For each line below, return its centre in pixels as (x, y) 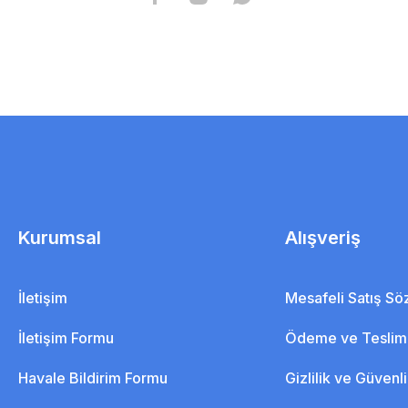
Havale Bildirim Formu (92, 377)
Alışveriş (323, 237)
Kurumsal (59, 237)
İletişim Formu (66, 337)
